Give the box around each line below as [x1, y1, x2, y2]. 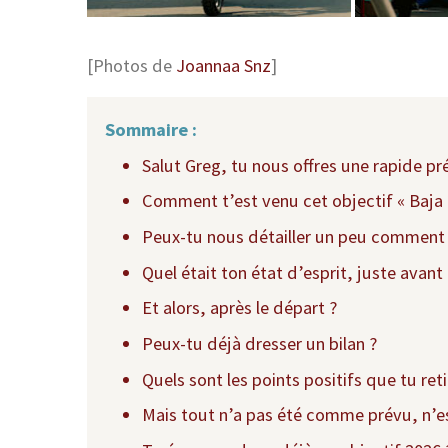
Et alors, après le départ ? [142, 296, 338, 320]
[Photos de [87, 53, 176, 77]
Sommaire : [105, 117, 198, 141]
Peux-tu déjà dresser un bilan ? [142, 331, 378, 355]
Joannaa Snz [176, 53, 271, 77]
